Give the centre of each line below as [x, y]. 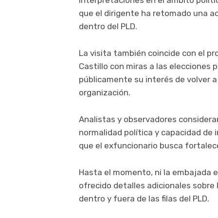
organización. [105, 93]
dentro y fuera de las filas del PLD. [144, 199]
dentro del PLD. [108, 27]
